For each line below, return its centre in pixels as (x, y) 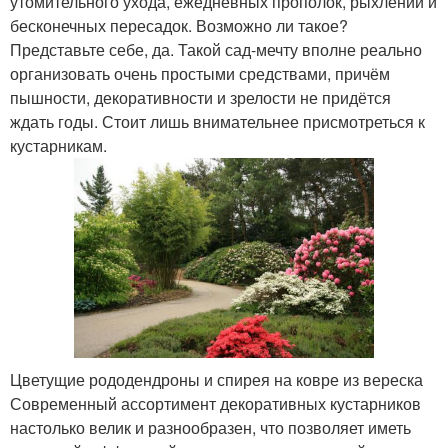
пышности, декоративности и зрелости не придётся (200, 98)
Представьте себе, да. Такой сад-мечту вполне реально (216, 50)
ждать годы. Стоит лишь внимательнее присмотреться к (217, 122)
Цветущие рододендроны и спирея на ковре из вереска (216, 380)
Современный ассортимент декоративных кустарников (215, 404)
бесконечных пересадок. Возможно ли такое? (179, 26)
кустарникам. (58, 146)
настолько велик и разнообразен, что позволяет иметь (210, 428)
